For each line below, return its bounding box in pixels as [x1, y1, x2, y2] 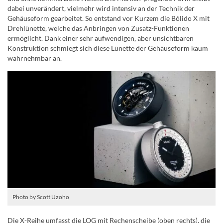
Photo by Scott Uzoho [12, 193, 69, 201]
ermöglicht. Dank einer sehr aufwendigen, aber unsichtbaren [7, 34, 194, 43]
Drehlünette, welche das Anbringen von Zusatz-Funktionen [7, 24, 189, 33]
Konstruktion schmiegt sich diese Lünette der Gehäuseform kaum [7, 44, 208, 53]
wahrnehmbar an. [7, 54, 62, 63]
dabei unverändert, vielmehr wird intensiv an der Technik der [7, 4, 195, 13]
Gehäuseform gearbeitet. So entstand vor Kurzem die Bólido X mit [7, 14, 210, 23]
